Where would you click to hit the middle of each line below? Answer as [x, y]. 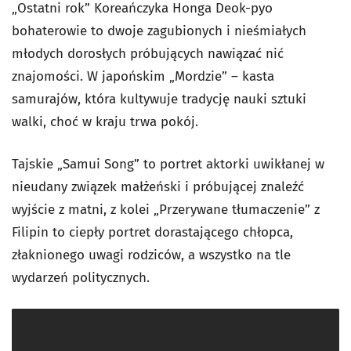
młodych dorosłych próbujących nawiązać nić [148, 54]
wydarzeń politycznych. [81, 278]
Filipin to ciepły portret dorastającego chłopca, [152, 233]
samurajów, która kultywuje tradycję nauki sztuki [159, 100]
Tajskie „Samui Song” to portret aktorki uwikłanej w [168, 165]
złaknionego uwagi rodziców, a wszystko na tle [151, 255]
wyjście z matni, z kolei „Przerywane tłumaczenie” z [166, 210]
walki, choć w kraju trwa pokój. [105, 122]
